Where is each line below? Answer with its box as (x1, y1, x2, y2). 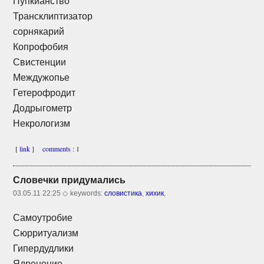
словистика (104, 189, 143, 197)
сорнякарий (13, 26, 65, 37)
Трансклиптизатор (13, 11, 93, 21)
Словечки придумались (13, 174, 126, 185)
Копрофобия (13, 41, 69, 52)
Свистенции (13, 57, 67, 67)
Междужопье (13, 72, 70, 82)
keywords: (70, 189, 105, 197)
